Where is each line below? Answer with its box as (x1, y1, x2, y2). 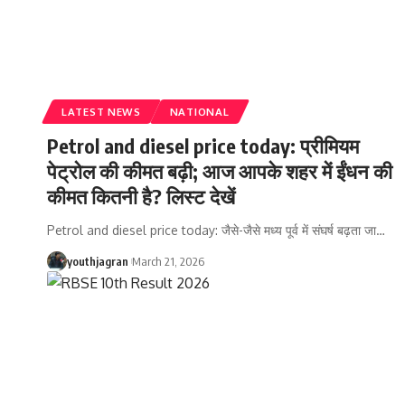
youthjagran (67, 253, 128, 268)
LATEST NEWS (61, 104, 141, 118)
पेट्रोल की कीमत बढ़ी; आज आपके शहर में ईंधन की (47, 157, 392, 184)
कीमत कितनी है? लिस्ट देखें (47, 183, 235, 209)
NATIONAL (169, 104, 230, 118)
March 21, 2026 (132, 253, 205, 268)
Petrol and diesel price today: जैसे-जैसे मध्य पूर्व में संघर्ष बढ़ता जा (47, 221, 376, 238)
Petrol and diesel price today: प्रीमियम (47, 132, 359, 158)
